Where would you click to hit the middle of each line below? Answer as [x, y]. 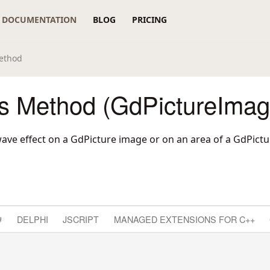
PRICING [149, 20]
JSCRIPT [81, 219]
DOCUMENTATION [39, 20]
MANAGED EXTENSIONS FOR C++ [184, 219]
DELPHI [32, 219]
